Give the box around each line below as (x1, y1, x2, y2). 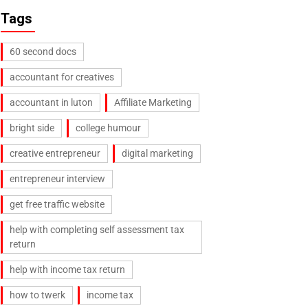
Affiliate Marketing (114, 96, 192, 108)
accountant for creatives (10, 71, 114, 82)
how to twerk (10, 289, 65, 300)
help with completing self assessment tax (10, 223, 184, 235)
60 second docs (10, 45, 76, 57)
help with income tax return (10, 263, 125, 275)
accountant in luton (10, 96, 93, 108)
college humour (76, 122, 141, 133)
